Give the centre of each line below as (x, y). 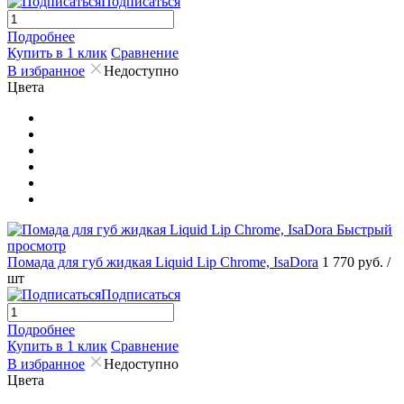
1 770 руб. (354, 262)
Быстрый (364, 229)
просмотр (37, 245)
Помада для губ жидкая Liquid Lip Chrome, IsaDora (163, 262)
